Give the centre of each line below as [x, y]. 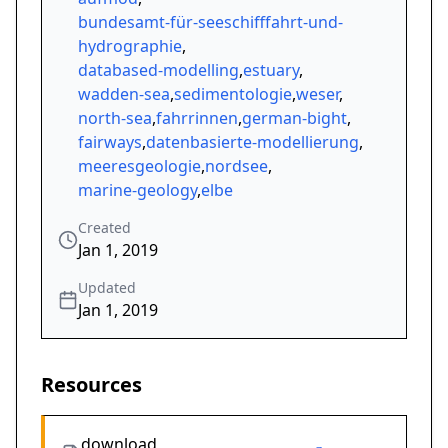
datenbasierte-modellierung [252, 142]
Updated [107, 288]
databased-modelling [158, 70]
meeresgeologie [139, 166]
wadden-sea [124, 94]
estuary [271, 70]
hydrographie [130, 46]
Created [104, 228]
